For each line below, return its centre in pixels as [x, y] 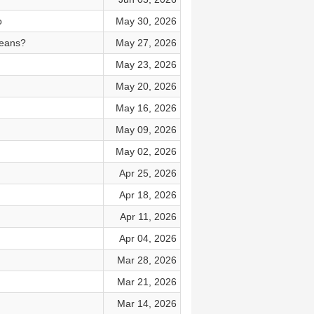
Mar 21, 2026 [146, 282]
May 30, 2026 [146, 21]
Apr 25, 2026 [148, 173]
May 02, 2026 [146, 151]
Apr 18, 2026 [148, 195]
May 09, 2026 [146, 130]
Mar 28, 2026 [146, 260]
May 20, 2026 [146, 86]
